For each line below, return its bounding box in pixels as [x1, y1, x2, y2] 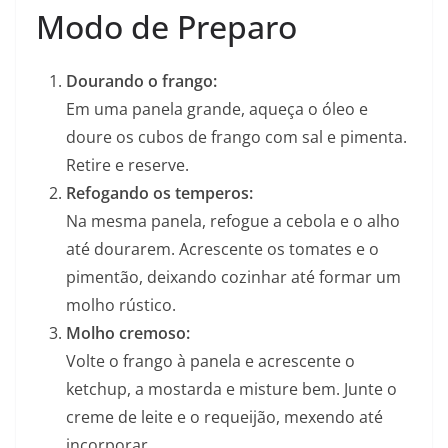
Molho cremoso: [66, 322, 190, 345]
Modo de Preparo [36, 5, 297, 49]
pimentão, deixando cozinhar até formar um [66, 266, 401, 289]
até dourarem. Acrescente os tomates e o [66, 238, 379, 261]
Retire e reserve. [66, 154, 189, 177]
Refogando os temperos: [66, 182, 253, 205]
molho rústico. [66, 294, 176, 317]
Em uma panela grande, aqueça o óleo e [66, 98, 368, 121]
